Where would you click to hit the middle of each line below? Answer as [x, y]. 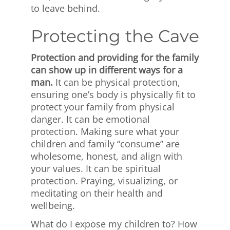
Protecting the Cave [115, 36]
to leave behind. [65, 8]
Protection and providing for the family [115, 58]
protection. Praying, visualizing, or [104, 181]
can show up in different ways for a [107, 70]
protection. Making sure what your [105, 132]
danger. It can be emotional [90, 119]
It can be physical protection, [117, 82]
